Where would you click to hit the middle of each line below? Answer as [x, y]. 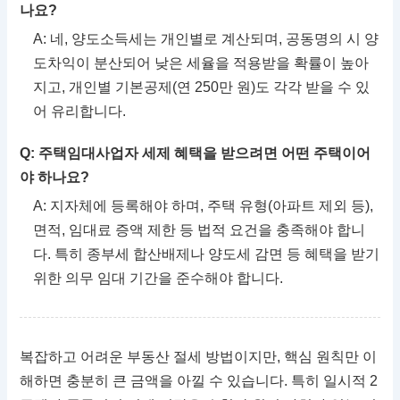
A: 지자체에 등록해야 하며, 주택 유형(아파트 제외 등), [204, 206]
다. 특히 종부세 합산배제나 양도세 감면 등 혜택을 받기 [207, 254]
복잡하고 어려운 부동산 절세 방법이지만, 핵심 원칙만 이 [199, 357]
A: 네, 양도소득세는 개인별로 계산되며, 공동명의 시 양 [206, 39]
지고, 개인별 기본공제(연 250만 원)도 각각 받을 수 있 [202, 87]
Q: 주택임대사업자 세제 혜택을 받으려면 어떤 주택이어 [196, 154]
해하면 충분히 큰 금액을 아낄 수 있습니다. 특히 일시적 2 [199, 381]
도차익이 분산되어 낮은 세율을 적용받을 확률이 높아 [201, 63]
